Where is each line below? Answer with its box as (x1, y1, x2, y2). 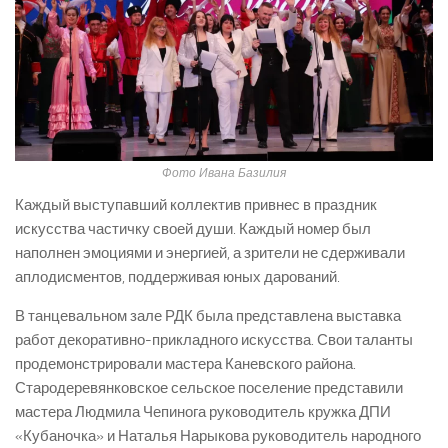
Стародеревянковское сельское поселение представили (15, 378, 403, 397)
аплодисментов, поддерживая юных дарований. (15, 267, 340, 286)
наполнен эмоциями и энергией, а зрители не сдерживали (15, 243, 405, 262)
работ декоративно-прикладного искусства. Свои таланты (15, 330, 413, 349)
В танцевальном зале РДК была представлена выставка (15, 306, 401, 325)
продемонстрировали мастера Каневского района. (15, 354, 356, 373)
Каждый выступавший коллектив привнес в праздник (15, 195, 377, 214)
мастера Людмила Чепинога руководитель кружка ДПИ (15, 402, 391, 421)
